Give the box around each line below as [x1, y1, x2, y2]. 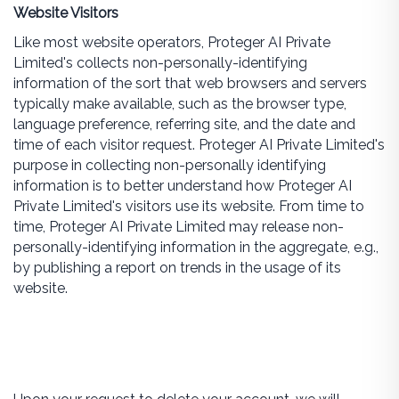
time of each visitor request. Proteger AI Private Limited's [12, 136, 385, 153]
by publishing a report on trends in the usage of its [12, 259, 341, 276]
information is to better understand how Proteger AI [12, 177, 352, 194]
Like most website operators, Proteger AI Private [12, 34, 330, 51]
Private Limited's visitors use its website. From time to [12, 198, 364, 215]
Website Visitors [12, 4, 118, 21]
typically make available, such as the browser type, [12, 95, 346, 112]
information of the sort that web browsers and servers [12, 75, 367, 92]
